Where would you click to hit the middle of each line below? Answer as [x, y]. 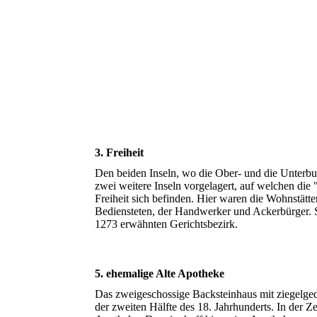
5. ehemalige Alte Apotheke [160, 274]
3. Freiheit [120, 153]
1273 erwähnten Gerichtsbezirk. [167, 224]
